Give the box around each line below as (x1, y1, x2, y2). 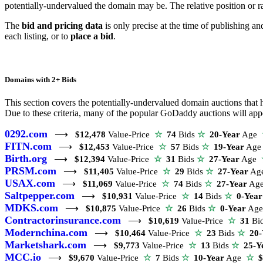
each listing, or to (5, 31, 70, 42)
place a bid (70, 31, 113, 42)
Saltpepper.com (5, 189, 75, 201)
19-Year (214, 141, 244, 151)
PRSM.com (5, 164, 56, 177)
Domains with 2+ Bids (5, 75, 76, 84)
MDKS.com (5, 201, 58, 214)
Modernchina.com (5, 226, 87, 238)
